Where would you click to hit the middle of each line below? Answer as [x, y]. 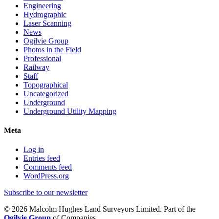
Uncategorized [46, 93]
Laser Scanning [47, 23]
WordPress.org [46, 176]
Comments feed [48, 167]
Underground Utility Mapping [70, 111]
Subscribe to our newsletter [46, 193]
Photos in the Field [52, 49]
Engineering [42, 5]
